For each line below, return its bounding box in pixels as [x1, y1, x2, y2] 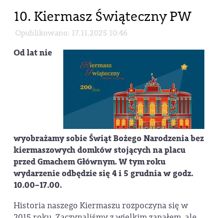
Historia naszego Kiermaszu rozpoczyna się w [14, 200, 188, 211]
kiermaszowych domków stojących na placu [14, 145, 185, 156]
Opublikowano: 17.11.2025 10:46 [15, 28, 128, 38]
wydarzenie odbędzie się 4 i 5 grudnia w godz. [14, 168, 193, 180]
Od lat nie [14, 47, 52, 59]
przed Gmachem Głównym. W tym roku [14, 156, 165, 168]
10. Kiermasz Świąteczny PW [14, 7, 192, 25]
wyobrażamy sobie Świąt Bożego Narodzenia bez [14, 133, 204, 145]
